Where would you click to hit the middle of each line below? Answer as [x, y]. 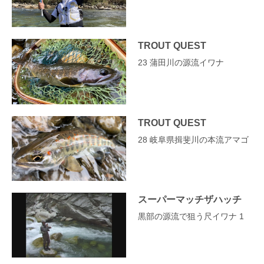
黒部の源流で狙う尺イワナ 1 [191, 216]
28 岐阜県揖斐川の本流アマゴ [193, 139]
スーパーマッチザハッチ [190, 199]
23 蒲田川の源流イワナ [181, 63]
